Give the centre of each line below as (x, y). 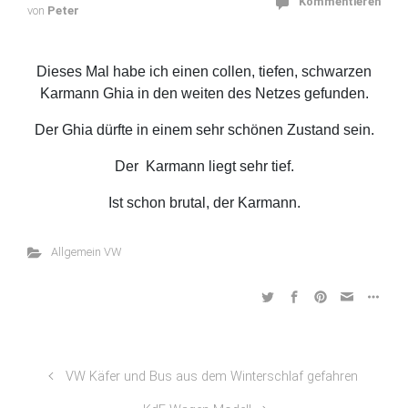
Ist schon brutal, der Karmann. (204, 203)
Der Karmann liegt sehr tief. (204, 166)
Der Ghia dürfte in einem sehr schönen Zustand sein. (204, 130)
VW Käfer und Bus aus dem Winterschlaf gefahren (211, 377)
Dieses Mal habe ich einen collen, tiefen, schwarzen (204, 71)
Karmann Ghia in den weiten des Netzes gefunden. (204, 93)
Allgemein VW (86, 252)
